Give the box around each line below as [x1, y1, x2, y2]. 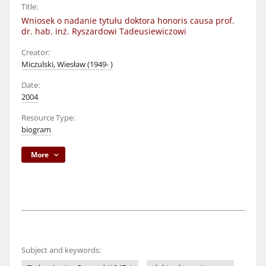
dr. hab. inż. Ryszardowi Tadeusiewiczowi [21, 26, 186, 37]
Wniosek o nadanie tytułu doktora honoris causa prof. [21, 15, 235, 26]
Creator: [21, 47, 50, 58]
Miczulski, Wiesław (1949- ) [21, 59, 113, 69]
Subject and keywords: [21, 245, 101, 255]
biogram [21, 125, 51, 135]
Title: [21, 2, 38, 12]
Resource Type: [21, 113, 75, 123]
